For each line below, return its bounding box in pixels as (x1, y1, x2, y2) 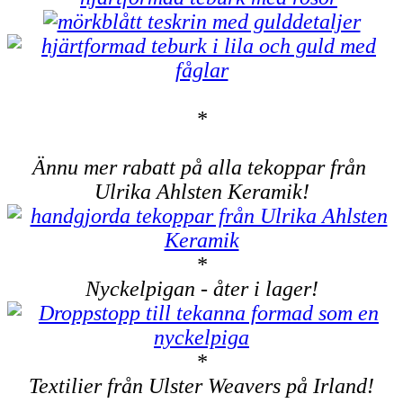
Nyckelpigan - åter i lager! (85, 277, 318, 301)
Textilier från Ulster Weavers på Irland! (29, 374, 374, 399)
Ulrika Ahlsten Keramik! (94, 180, 309, 204)
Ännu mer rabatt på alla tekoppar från (31, 156, 372, 180)
